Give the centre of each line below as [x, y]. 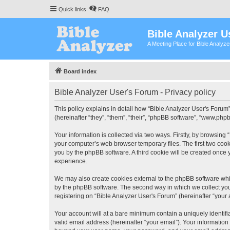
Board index [80, 71]
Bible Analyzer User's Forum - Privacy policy [135, 92]
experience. [71, 161]
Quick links [72, 9]
